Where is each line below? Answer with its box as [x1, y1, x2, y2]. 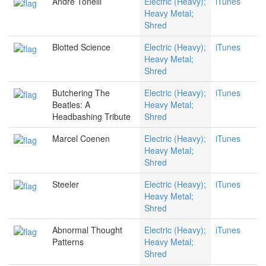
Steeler [52, 178, 79, 191]
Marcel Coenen [52, 132, 110, 145]
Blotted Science [52, 41, 110, 53]
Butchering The [52, 87, 110, 99]
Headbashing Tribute [52, 110, 131, 123]
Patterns [52, 236, 84, 248]
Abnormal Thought [52, 224, 122, 236]
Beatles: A [52, 99, 90, 111]
